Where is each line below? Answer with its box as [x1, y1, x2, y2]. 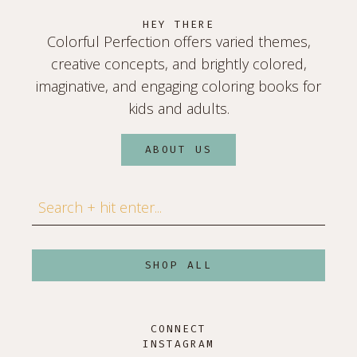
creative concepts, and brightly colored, [50, 53, 307, 73]
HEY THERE [143, 17, 214, 31]
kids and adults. [127, 98, 229, 118]
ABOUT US [144, 142, 213, 156]
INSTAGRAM [143, 336, 214, 351]
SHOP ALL [144, 257, 213, 272]
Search [31, 190, 76, 210]
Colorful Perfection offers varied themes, [46, 31, 311, 51]
